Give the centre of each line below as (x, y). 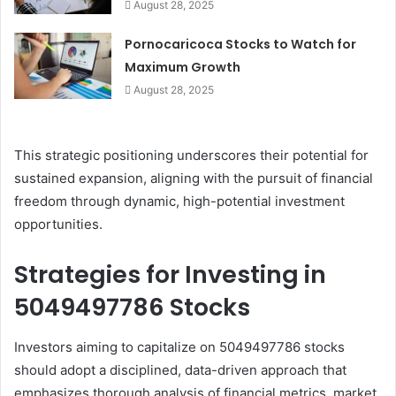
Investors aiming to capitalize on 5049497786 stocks (179, 346)
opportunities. (58, 225)
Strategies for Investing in (170, 275)
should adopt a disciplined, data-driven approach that (180, 369)
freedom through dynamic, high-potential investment (179, 202)
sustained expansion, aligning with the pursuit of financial (194, 179)
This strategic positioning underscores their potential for (191, 156)
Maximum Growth (183, 68)
